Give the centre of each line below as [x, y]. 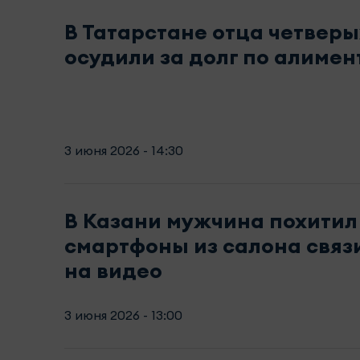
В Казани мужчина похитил [211, 221]
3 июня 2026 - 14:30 [124, 151]
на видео [113, 271]
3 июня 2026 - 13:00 [123, 315]
